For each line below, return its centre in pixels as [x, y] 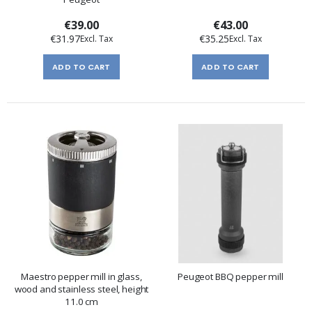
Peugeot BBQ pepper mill [231, 276]
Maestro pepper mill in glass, [81, 276]
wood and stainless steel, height [81, 289]
